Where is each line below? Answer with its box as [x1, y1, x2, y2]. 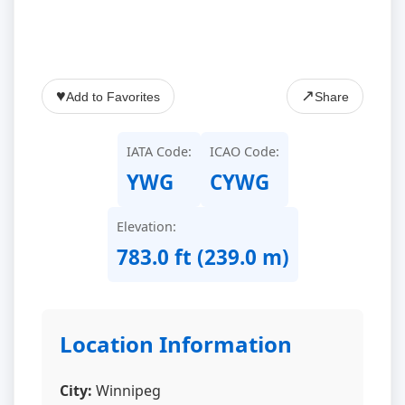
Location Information [60, 329, 292, 359]
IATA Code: [126, 143, 192, 160]
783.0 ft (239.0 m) [116, 243, 289, 271]
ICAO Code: [209, 143, 279, 160]
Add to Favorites [66, 89, 160, 104]
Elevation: [116, 218, 176, 235]
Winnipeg [92, 381, 161, 400]
